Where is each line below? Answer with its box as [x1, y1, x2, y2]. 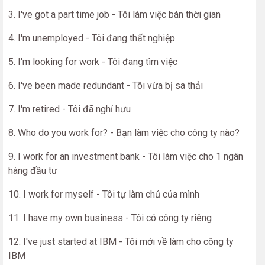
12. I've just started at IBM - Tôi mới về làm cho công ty [8, 236, 234, 247]
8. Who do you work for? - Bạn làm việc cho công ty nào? [8, 127, 240, 138]
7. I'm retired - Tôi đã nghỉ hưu [8, 104, 131, 115]
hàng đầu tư [8, 165, 57, 176]
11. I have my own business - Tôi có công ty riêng [8, 212, 212, 224]
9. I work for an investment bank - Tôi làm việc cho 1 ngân [8, 151, 243, 162]
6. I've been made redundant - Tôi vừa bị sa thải [8, 80, 203, 91]
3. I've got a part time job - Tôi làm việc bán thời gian [8, 9, 221, 20]
